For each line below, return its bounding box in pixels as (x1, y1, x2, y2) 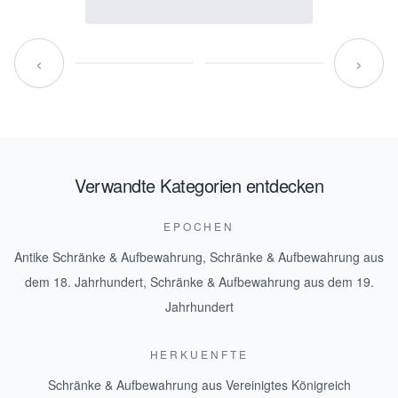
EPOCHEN (163, 219, 235, 234)
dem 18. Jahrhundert (24, 273, 143, 291)
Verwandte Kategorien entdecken (75, 172, 323, 198)
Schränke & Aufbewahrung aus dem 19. (149, 273, 374, 291)
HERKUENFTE (149, 346, 249, 362)
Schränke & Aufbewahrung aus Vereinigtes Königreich (47, 376, 351, 394)
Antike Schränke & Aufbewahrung (14, 248, 203, 266)
